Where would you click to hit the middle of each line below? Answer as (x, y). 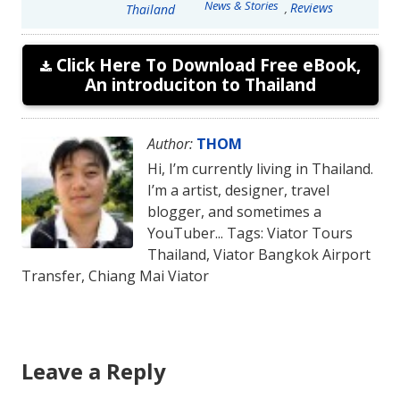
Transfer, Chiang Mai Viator (115, 276)
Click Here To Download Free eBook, (206, 65)
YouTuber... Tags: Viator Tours (250, 233)
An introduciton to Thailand (200, 85)
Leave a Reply (94, 371)
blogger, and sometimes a (234, 212)
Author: (170, 144)
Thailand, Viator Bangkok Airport (259, 255)
